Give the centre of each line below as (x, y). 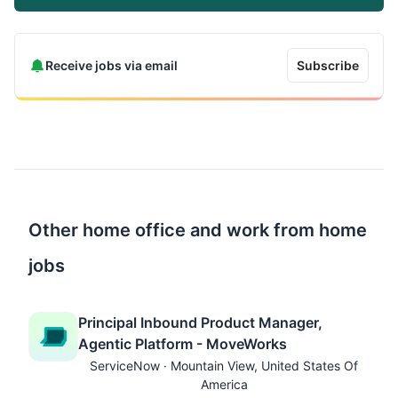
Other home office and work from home (198, 230)
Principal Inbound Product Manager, (200, 322)
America (224, 384)
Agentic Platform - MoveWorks (183, 344)
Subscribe (328, 65)
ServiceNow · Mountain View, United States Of (224, 366)
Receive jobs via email (111, 65)
